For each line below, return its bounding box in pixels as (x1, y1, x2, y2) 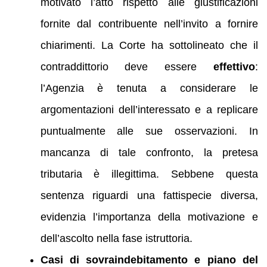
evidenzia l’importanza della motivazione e (40, 210, 258, 223)
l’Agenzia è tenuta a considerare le (40, 82, 258, 94)
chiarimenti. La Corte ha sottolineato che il (40, 39, 258, 51)
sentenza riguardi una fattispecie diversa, (40, 189, 258, 201)
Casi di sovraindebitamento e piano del (40, 253, 258, 266)
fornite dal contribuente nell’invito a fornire (40, 17, 258, 30)
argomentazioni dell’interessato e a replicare (40, 103, 258, 116)
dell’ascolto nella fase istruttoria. (40, 232, 193, 244)
